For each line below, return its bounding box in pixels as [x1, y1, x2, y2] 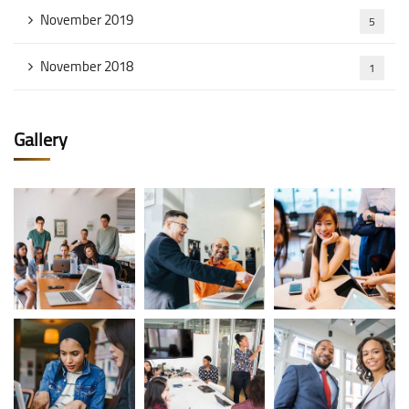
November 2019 [40, 6, 133, 33]
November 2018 [40, 53, 133, 79]
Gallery [14, 122, 68, 156]
